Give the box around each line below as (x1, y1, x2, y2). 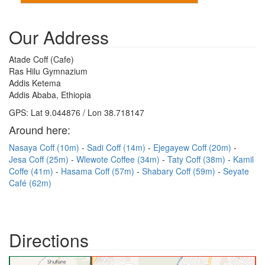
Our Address (9, 24, 109, 50)
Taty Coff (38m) (167, 153, 228, 165)
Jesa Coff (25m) (9, 153, 71, 165)
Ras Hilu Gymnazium (9, 65, 88, 77)
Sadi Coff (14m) (87, 141, 148, 153)
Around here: (9, 122, 70, 137)
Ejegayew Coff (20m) (153, 141, 234, 153)
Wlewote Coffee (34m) (76, 153, 162, 165)
